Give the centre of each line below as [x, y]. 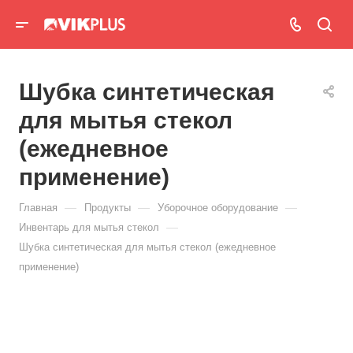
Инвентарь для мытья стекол [89, 227]
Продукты [108, 208]
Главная [38, 208]
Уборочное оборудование [218, 208]
